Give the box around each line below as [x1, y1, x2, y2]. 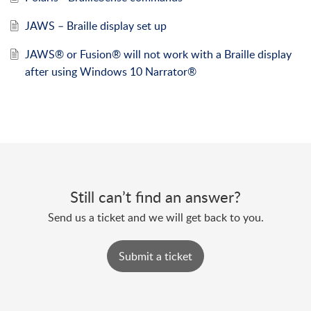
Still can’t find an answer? [70, 186, 241, 208]
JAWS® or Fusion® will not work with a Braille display [24, 47, 292, 62]
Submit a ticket [119, 249, 192, 264]
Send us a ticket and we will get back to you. [47, 210, 264, 226]
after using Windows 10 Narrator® [24, 64, 196, 80]
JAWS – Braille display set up [24, 18, 167, 34]
